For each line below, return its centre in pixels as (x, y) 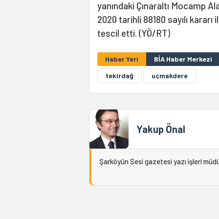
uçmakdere (170, 76)
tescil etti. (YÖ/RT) (134, 33)
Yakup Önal (161, 129)
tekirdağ (120, 76)
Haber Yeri (122, 59)
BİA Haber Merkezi (183, 59)
